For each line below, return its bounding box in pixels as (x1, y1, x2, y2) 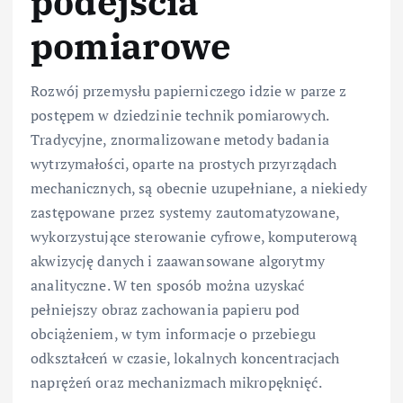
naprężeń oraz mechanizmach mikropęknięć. (31, 372, 322, 393)
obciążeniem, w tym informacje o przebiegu (31, 324, 316, 345)
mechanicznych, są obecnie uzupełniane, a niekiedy (31, 178, 367, 199)
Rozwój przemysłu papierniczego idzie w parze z (31, 81, 347, 102)
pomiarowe (31, 22, 232, 69)
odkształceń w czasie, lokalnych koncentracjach (31, 348, 340, 369)
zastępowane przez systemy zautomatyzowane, (31, 202, 339, 223)
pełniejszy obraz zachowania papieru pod (31, 300, 300, 320)
